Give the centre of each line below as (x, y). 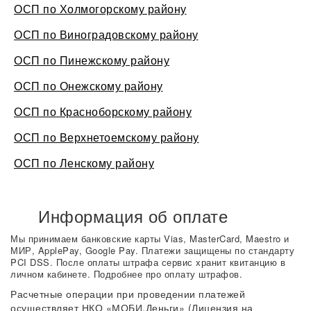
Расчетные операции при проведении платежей (128, 294)
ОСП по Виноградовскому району (106, 34)
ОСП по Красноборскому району (103, 111)
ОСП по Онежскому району (89, 86)
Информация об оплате (133, 216)
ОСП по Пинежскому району (92, 60)
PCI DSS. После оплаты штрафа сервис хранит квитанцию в (148, 262)
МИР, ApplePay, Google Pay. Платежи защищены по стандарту (152, 250)
